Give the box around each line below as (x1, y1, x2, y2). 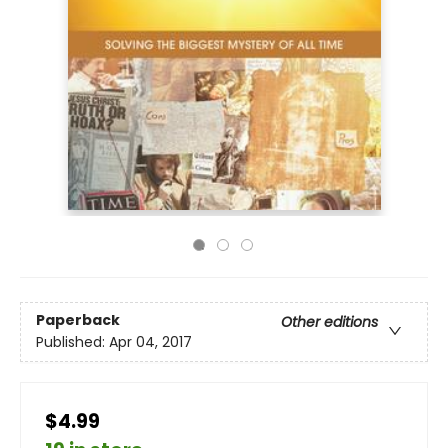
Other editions (281, 312, 378, 333)
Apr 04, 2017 (109, 332, 192, 353)
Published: (36, 332, 109, 353)
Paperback (36, 310, 120, 331)
